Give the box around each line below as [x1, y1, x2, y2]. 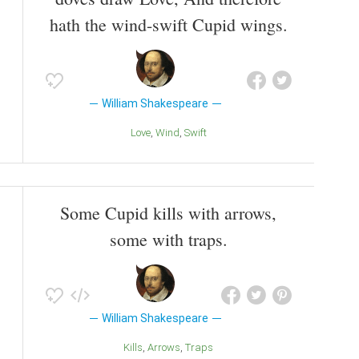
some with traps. [109, 228, 228, 252]
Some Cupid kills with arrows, [60, 201, 276, 225]
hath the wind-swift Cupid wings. [49, 13, 288, 37]
